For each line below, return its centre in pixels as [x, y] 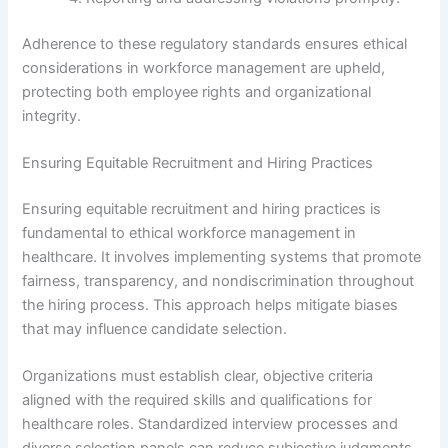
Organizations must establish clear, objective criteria [198, 376]
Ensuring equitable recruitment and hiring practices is [202, 209]
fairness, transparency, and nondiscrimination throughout [218, 281]
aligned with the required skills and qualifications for [197, 400]
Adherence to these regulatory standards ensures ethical [215, 43]
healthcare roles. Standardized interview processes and [210, 424]
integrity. [52, 115]
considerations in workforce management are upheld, [204, 67]
